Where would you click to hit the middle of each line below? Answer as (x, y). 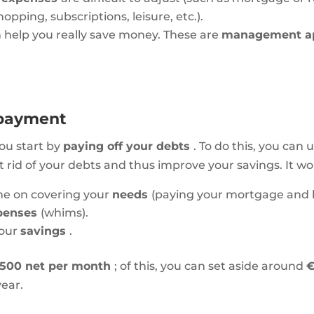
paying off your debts (129, 146)
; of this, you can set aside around (211, 266)
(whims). (65, 213)
